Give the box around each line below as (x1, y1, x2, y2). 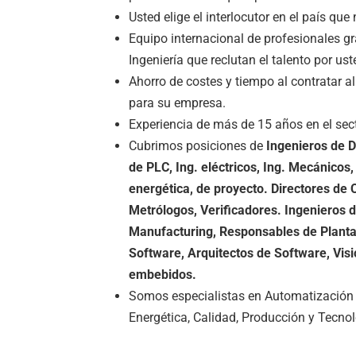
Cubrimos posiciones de (129, 138, 266, 153)
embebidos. (129, 267, 196, 282)
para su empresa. (129, 95, 226, 110)
